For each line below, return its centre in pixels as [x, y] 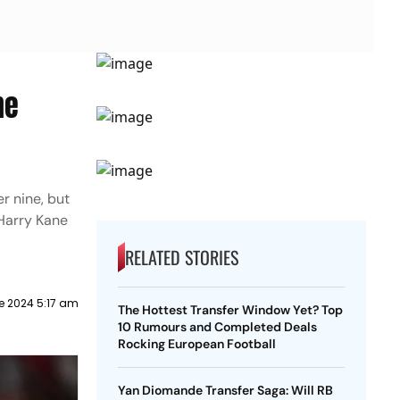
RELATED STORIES [181, 257]
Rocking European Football [196, 344]
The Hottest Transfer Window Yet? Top [230, 310]
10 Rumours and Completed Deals [217, 327]
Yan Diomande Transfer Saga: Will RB [225, 390]
